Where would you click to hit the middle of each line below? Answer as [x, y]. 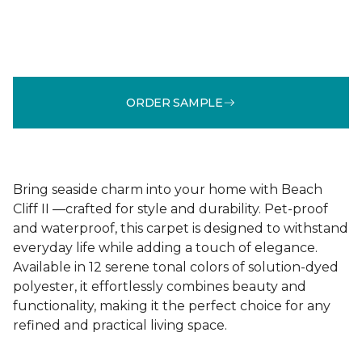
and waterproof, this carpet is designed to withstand [181, 228]
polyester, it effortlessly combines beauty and [160, 286]
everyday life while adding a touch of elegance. [165, 248]
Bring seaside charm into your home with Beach [168, 189]
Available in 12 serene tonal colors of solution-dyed [176, 267]
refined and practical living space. [120, 325]
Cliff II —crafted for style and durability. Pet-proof [170, 209]
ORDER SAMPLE [175, 102]
